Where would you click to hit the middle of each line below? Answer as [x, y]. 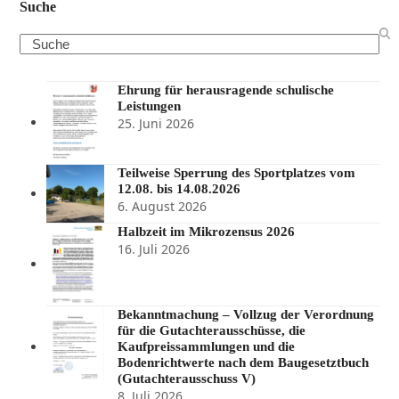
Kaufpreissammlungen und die [207, 347]
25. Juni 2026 [156, 124]
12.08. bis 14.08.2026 [179, 189]
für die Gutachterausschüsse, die [212, 331]
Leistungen [150, 106]
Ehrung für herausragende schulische [226, 90]
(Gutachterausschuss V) [187, 379]
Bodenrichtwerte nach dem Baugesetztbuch [244, 363]
